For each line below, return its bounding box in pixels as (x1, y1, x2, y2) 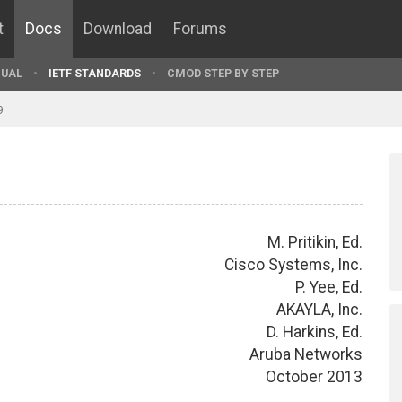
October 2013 (266, 367, 363, 386)
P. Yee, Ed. (295, 277, 363, 296)
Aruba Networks (249, 345, 363, 363)
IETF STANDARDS (48, 66, 141, 80)
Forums (173, 20, 227, 38)
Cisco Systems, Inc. (224, 255, 363, 274)
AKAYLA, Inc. (276, 300, 363, 319)
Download (83, 20, 152, 38)
